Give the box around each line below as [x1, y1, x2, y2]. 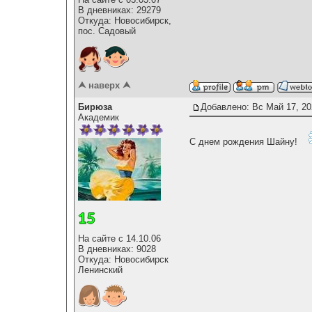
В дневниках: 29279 [78, 4, 161, 15]
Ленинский [78, 264, 123, 275]
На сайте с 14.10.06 [78, 233, 161, 244]
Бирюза [78, 102, 112, 113]
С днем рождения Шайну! [189, 136, 300, 147]
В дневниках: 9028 [78, 243, 156, 254]
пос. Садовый [78, 25, 136, 36]
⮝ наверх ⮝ [78, 80, 130, 91]
